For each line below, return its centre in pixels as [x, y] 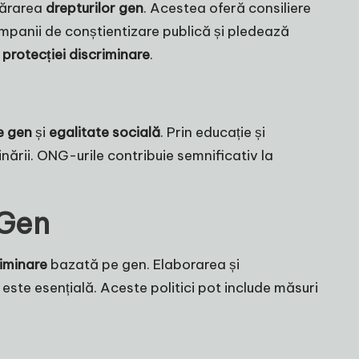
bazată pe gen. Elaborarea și [143, 265]
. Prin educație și [213, 133]
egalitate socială [105, 133]
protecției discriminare [76, 55]
